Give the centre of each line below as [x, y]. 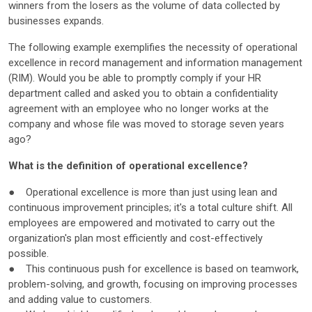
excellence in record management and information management [155, 62]
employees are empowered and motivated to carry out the [142, 223]
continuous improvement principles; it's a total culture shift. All [150, 207]
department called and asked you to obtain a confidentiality [143, 93]
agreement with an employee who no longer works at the [139, 108]
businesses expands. [56, 21]
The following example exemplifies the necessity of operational [153, 47]
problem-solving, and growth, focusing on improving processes [153, 284]
